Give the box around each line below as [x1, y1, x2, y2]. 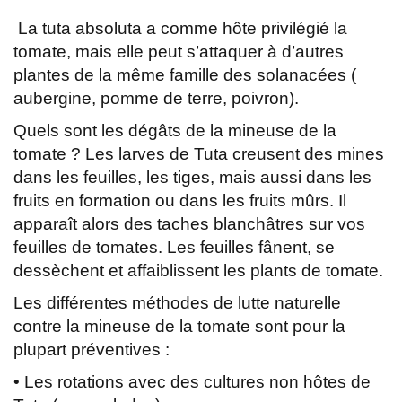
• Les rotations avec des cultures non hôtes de [13, 371, 371, 391]
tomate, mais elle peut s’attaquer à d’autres [13, 41, 344, 61]
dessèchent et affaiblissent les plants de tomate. [13, 260, 383, 280]
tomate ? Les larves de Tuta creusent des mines [13, 144, 384, 163]
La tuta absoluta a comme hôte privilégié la [13, 18, 347, 38]
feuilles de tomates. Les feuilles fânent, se [13, 237, 335, 257]
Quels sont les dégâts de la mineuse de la [13, 120, 336, 140]
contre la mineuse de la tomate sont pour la [13, 316, 345, 336]
